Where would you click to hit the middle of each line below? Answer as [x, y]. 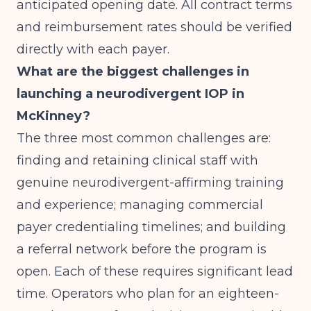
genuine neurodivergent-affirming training [150, 183]
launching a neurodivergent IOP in [131, 94]
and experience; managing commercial [140, 205]
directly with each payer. [93, 49]
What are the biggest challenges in [133, 72]
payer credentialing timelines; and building [151, 227]
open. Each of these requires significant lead [155, 271]
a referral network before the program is [142, 249]
